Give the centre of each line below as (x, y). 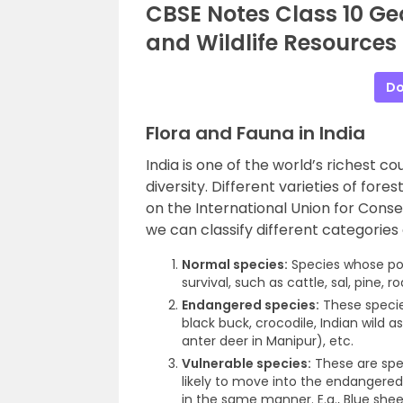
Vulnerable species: (246, 363)
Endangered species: (251, 305)
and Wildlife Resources (271, 43)
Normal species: (235, 264)
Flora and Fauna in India (255, 133)
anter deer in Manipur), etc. (268, 341)
